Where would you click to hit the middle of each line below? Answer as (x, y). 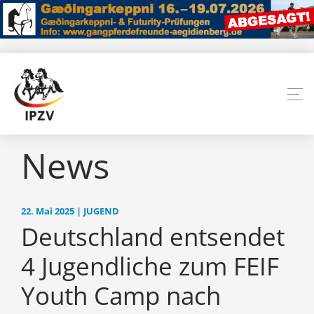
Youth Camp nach (121, 296)
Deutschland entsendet (153, 237)
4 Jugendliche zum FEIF (150, 266)
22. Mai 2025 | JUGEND (70, 212)
